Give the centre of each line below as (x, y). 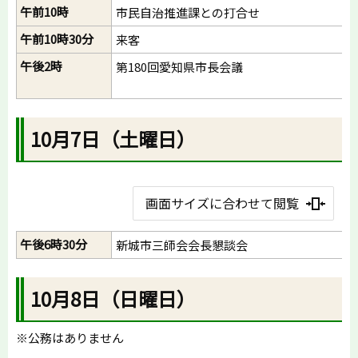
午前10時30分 (57, 38)
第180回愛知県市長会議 (179, 66)
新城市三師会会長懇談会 (182, 245)
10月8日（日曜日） (113, 298)
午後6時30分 (54, 244)
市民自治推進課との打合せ (188, 12)
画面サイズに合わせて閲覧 (222, 203)
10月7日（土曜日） (113, 138)
